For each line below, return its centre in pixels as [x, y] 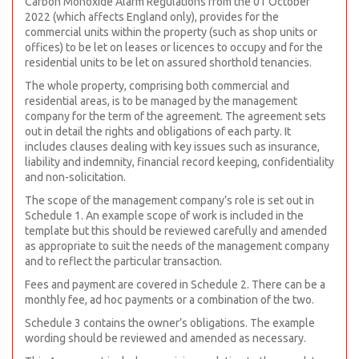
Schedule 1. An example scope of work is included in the [164, 216]
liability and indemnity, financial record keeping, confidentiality [179, 162]
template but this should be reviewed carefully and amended [176, 231]
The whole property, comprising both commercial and [157, 86]
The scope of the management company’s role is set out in [169, 200]
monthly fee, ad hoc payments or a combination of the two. [169, 300]
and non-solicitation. [75, 177]
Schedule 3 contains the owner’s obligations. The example [170, 323]
